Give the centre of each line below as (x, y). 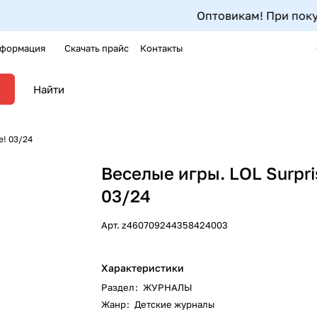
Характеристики (143, 268)
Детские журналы (175, 304)
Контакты (161, 48)
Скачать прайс (97, 48)
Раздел (119, 287)
